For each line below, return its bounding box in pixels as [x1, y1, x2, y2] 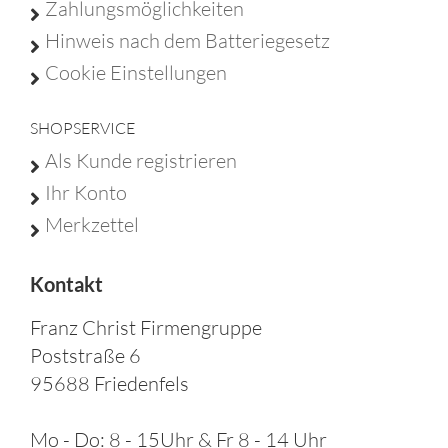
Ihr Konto [45, 180, 127, 205]
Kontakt [30, 272, 103, 296]
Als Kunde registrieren [45, 148, 237, 173]
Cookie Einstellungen [45, 60, 227, 85]
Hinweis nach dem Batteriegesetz [45, 28, 330, 53]
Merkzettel [45, 212, 139, 237]
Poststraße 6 [30, 343, 141, 368]
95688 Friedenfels [30, 371, 189, 396]
